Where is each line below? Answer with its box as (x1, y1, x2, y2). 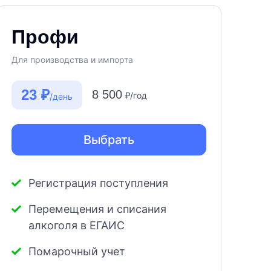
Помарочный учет (28, 245, 125, 258)
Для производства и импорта (11, 54, 133, 65)
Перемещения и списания (28, 203, 166, 216)
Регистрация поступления (28, 177, 168, 190)
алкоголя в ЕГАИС (28, 219, 125, 232)
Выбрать (83, 132, 134, 148)
